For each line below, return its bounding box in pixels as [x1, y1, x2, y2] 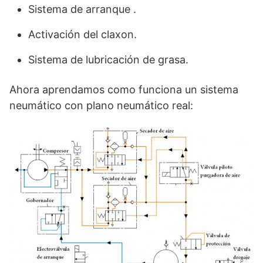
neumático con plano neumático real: [9, 99, 193, 112]
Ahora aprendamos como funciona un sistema [9, 83, 238, 96]
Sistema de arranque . [28, 2, 136, 15]
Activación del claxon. [28, 28, 137, 41]
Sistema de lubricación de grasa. [28, 53, 188, 66]
